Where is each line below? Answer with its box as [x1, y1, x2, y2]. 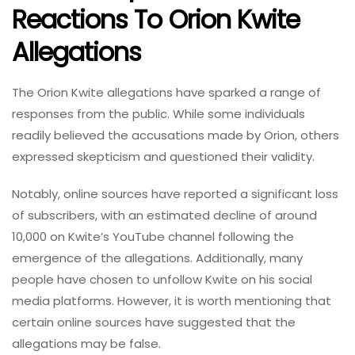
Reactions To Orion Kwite [12, 2, 300, 38]
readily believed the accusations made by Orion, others [12, 126, 339, 143]
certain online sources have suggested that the [12, 313, 296, 330]
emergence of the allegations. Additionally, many [12, 249, 303, 266]
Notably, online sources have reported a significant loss [12, 185, 338, 202]
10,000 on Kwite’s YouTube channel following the [12, 227, 294, 245]
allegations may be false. [12, 334, 164, 352]
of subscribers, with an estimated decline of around [12, 206, 317, 223]
